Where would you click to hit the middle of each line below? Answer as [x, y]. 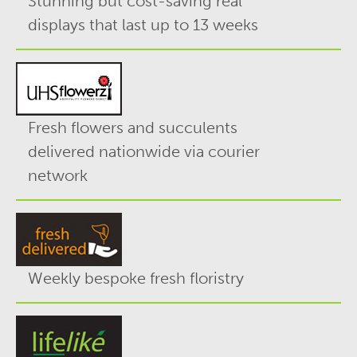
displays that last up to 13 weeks [143, 24]
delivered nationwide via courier [144, 151]
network [58, 175]
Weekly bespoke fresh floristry [136, 278]
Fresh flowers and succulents [133, 127]
